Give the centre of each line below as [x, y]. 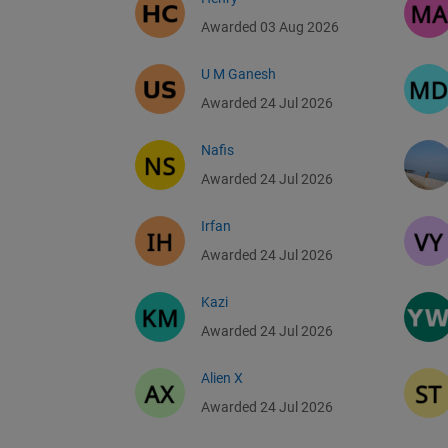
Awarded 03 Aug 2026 [270, 27]
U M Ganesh [238, 74]
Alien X [222, 378]
